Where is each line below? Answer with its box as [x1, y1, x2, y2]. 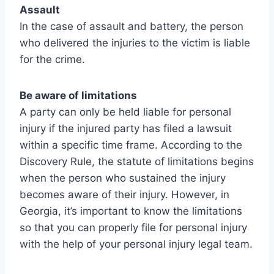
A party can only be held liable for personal [20, 105, 231, 118]
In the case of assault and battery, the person [20, 20, 243, 32]
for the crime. [20, 53, 85, 65]
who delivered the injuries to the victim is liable [20, 36, 250, 49]
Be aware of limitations [20, 89, 137, 102]
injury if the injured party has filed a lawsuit [20, 122, 232, 135]
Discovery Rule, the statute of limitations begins [20, 155, 254, 168]
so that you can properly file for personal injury [20, 221, 247, 234]
